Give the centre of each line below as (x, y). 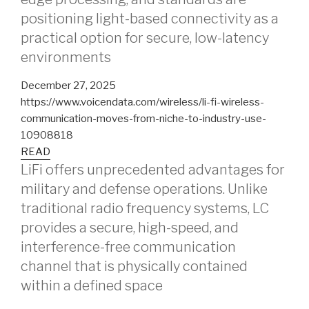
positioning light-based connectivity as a (150, 18)
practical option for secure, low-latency (145, 38)
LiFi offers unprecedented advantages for (153, 169)
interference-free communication (128, 247)
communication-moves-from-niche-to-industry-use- (143, 118)
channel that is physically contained (134, 266)
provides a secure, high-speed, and (130, 227)
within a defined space (92, 285)
